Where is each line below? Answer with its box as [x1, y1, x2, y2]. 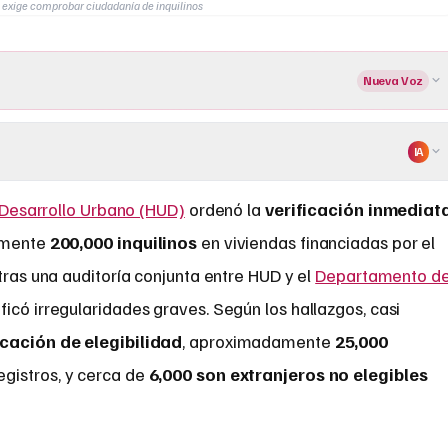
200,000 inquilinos [49, 231, 198, 254]
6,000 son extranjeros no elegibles [148, 363, 428, 386]
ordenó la [184, 198, 265, 221]
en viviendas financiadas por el [197, 231, 436, 254]
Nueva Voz [362, 72, 424, 88]
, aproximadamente [182, 330, 335, 353]
